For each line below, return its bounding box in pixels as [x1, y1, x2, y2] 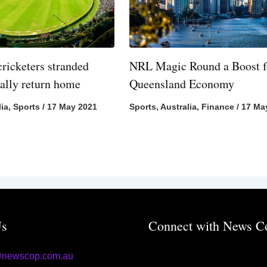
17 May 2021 [46, 102, 97, 112]
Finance [201, 102, 235, 112]
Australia [160, 102, 197, 112]
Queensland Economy [129, 76, 235, 92]
